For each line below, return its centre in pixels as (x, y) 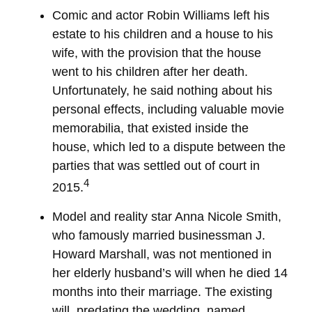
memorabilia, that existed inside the (150, 128)
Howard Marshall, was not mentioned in (162, 254)
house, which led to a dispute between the (169, 147)
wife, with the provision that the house (157, 53)
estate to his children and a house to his (163, 34)
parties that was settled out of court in (156, 166)
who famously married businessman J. (159, 235)
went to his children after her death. (150, 72)
